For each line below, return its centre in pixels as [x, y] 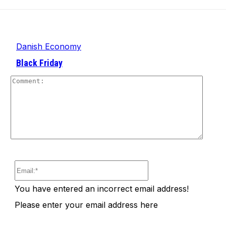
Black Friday [39, 63]
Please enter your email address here [87, 205]
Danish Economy [49, 47]
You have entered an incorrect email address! [102, 189]
